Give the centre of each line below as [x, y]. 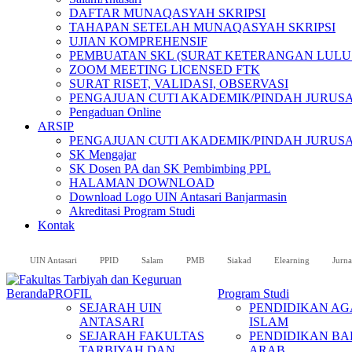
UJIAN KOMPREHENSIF [138, 41]
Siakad [239, 260]
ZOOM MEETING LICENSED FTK [165, 70]
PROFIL [70, 293]
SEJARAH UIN [121, 308]
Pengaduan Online [115, 112]
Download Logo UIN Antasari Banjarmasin [178, 197]
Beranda [27, 293]
